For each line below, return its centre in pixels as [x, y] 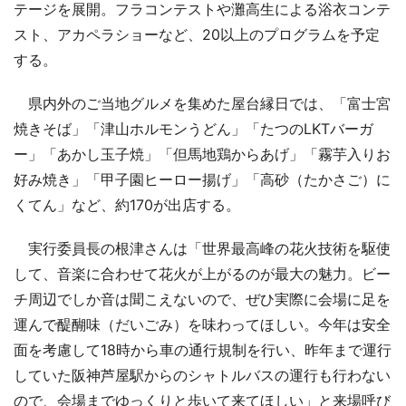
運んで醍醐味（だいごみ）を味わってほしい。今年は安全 [202, 325]
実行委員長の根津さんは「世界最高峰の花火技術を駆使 [202, 249]
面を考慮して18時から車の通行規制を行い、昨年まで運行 [203, 350]
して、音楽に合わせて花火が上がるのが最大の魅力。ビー [202, 274]
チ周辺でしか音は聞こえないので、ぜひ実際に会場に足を [202, 300]
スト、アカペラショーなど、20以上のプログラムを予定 [197, 35]
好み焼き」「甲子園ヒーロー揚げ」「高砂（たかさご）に [202, 180]
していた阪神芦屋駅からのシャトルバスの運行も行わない [202, 376]
